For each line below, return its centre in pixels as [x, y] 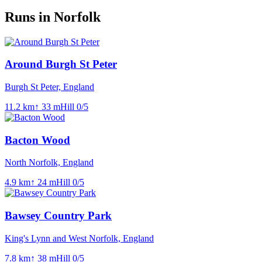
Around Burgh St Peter [61, 64]
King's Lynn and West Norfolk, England [79, 238]
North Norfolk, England [49, 163]
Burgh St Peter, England [49, 87]
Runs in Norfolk [53, 17]
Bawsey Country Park [58, 216]
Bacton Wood [37, 140]
